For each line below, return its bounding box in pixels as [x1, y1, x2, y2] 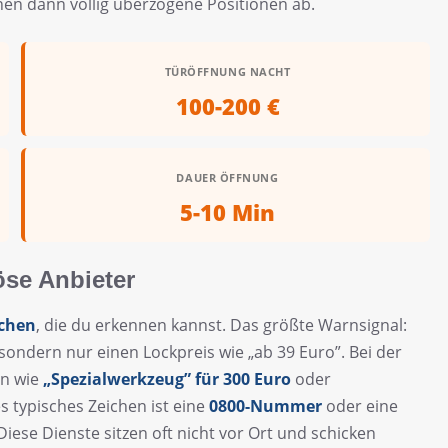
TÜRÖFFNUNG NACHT [164, 63, 291, 79]
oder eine [322, 395, 398, 418]
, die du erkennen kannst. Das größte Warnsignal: [36, 314, 407, 337]
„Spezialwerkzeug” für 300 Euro [43, 368, 291, 391]
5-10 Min [180, 196, 275, 227]
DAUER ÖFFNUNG [176, 169, 279, 185]
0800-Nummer [209, 395, 322, 418]
